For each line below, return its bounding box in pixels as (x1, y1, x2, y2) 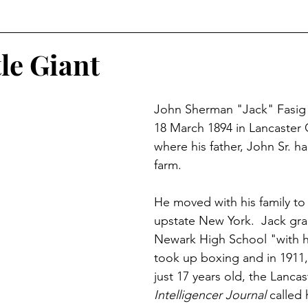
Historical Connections (29, 39, 140, 52)
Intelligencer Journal (154, 287, 266, 302)
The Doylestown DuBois (168, 39, 285, 52)
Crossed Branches (146, 94, 234, 107)
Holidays (76, 94, 118, 107)
